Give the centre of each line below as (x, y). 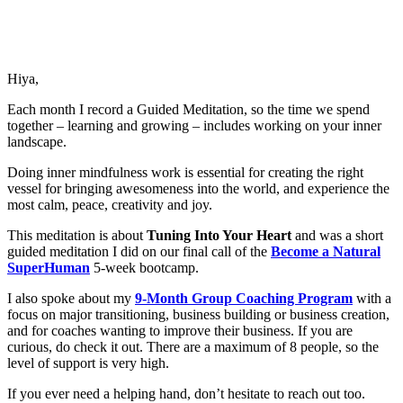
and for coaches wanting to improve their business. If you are (180, 331)
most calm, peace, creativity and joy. (110, 205)
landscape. (37, 142)
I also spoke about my (71, 299)
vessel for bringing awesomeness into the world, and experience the (198, 189)
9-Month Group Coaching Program (244, 299)
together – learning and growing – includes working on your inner (194, 126)
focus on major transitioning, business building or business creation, (198, 315)
